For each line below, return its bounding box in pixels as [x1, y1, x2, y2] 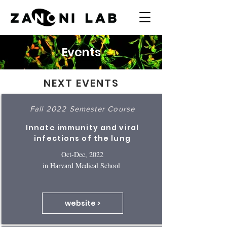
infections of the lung [34, 133, 131, 143]
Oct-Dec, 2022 [61, 149, 103, 159]
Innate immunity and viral [26, 123, 139, 133]
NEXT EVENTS [43, 76, 119, 90]
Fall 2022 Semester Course [29, 104, 135, 113]
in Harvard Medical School [42, 161, 123, 170]
